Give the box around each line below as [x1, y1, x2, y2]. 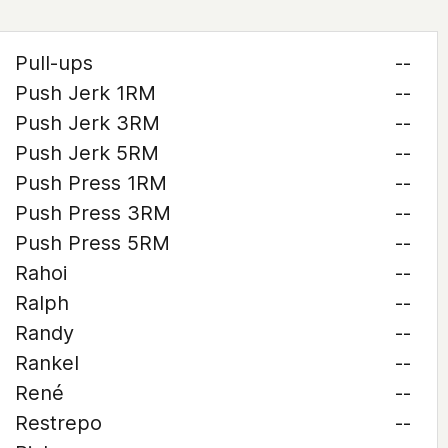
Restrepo [14, 411, 102, 435]
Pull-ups [14, 51, 93, 75]
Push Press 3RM [14, 201, 171, 225]
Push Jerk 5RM [14, 141, 159, 165]
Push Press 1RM [14, 171, 167, 195]
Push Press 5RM [14, 231, 170, 255]
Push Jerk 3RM [14, 111, 160, 135]
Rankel [14, 351, 79, 375]
